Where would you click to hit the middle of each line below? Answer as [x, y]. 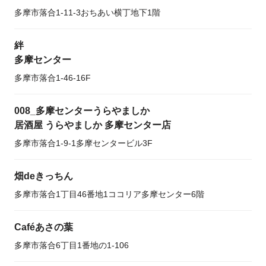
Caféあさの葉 [44, 227]
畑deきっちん [44, 176]
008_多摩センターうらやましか [82, 111]
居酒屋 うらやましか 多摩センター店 [93, 125]
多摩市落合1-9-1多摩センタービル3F [83, 143]
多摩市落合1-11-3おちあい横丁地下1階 [87, 12]
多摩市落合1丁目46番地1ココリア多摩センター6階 [109, 194]
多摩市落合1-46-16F [53, 78]
